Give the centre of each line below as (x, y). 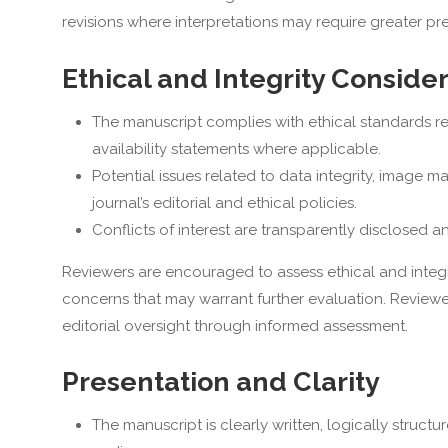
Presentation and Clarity (220, 382)
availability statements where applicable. (236, 148)
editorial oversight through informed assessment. (234, 325)
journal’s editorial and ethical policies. (224, 202)
